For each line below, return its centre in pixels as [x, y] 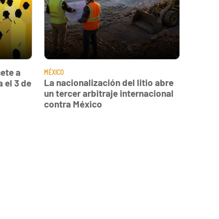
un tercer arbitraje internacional [109, 93]
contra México [73, 104]
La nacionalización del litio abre [109, 83]
